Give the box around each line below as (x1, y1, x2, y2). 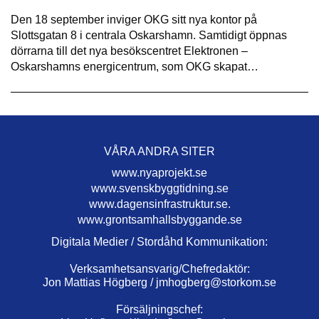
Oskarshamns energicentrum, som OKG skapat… (11, 61, 258, 73)
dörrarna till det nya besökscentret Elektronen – (11, 45, 248, 58)
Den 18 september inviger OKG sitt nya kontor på (11, 14, 257, 26)
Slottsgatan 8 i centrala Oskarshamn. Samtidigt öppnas (11, 29, 287, 42)
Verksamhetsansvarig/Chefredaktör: (69, 263, 250, 276)
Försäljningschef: (116, 303, 203, 316)
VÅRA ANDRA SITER (104, 145, 215, 158)
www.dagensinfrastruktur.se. (88, 198, 231, 211)
